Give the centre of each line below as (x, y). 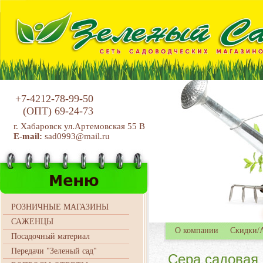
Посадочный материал (50, 236)
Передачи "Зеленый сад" (54, 251)
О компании (197, 230)
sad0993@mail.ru (78, 136)
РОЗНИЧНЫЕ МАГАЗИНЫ (60, 207)
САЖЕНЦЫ (32, 222)
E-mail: (28, 136)
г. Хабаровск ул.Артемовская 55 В (79, 126)
